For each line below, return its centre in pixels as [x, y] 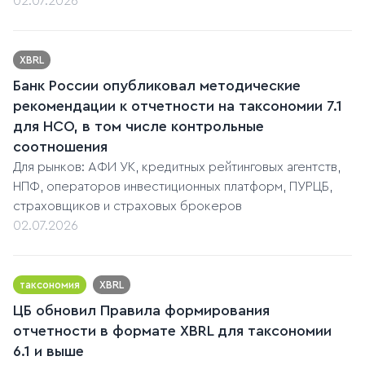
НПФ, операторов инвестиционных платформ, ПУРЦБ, [173, 187]
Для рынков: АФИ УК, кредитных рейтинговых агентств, [177, 167]
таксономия [50, 285]
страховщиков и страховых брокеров [128, 207]
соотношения [60, 147]
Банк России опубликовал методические [157, 86]
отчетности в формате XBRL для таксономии [172, 331]
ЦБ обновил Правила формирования [141, 311]
